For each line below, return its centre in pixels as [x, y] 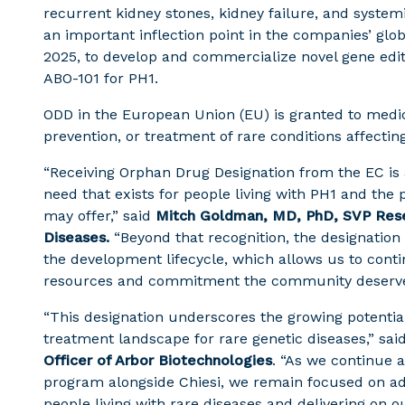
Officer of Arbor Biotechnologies [158, 360]
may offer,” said [99, 216]
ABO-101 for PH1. [101, 78]
